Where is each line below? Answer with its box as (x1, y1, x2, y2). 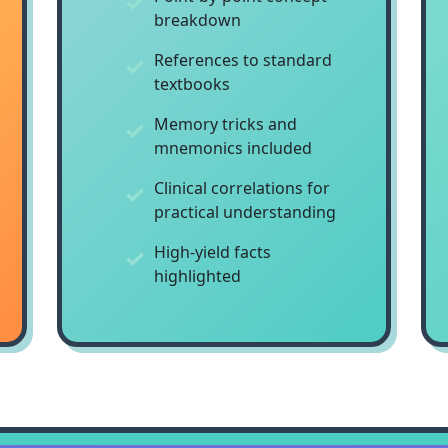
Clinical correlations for (153, 177, 330, 199)
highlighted (153, 265, 241, 287)
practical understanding (153, 201, 336, 223)
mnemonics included (153, 137, 312, 159)
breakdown (153, 9, 241, 31)
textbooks (153, 73, 230, 95)
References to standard (153, 49, 332, 71)
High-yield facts (153, 241, 271, 263)
